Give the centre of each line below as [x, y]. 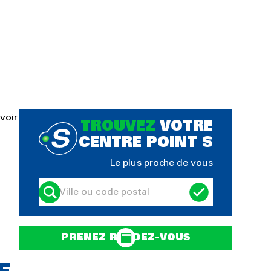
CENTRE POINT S [146, 143]
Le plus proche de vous [162, 163]
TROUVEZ [118, 127]
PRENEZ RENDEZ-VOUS [126, 237]
